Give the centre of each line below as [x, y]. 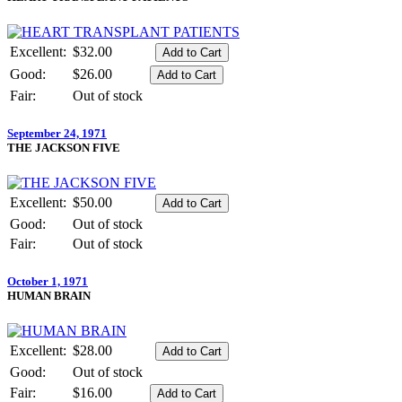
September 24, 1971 [57, 133]
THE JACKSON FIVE [64, 147]
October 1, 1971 [48, 282]
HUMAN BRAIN [49, 296]
